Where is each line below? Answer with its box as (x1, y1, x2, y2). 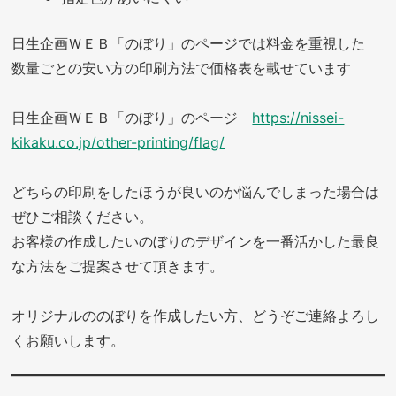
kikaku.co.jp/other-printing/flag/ (11, 133, 225, 151)
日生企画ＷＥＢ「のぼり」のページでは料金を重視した (11, 34, 366, 52)
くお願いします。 (11, 331, 126, 349)
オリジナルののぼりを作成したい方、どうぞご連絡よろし (11, 306, 380, 324)
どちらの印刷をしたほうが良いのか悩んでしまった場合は (11, 182, 380, 201)
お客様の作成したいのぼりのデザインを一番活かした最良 (11, 232, 380, 250)
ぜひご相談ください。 (11, 207, 154, 225)
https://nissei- (252, 108, 345, 126)
